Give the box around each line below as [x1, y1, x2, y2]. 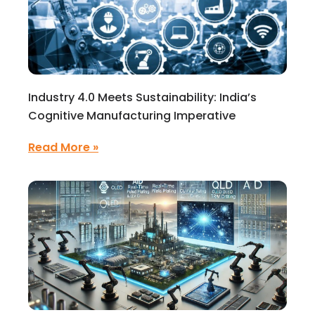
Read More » [28, 139, 98, 155]
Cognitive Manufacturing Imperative [28, 108, 236, 124]
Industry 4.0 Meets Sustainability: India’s [28, 89, 257, 105]
